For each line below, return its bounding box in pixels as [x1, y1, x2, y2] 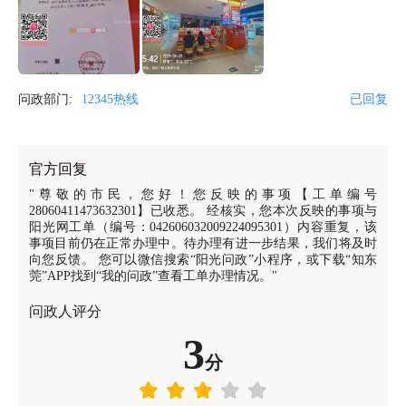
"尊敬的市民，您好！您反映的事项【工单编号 [29, 188, 377, 201]
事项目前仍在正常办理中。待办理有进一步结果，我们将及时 [29, 237, 377, 250]
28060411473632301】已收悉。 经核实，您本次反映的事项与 [29, 204, 377, 217]
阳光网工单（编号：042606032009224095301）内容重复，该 [29, 220, 377, 234]
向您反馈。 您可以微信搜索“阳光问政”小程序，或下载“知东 [29, 253, 377, 266]
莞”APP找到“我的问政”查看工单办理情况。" [29, 269, 277, 283]
